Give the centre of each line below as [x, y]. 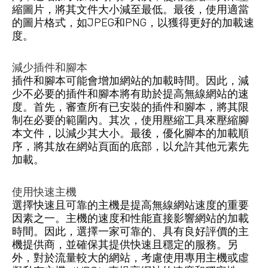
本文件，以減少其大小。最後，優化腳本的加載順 [130, 134]
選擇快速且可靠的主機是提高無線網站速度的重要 [130, 205]
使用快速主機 [44, 192]
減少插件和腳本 [50, 68]
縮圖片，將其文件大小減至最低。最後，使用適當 [130, 9]
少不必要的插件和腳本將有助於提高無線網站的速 [130, 94]
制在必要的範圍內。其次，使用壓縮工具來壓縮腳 [130, 121]
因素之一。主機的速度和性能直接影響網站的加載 [130, 218]
